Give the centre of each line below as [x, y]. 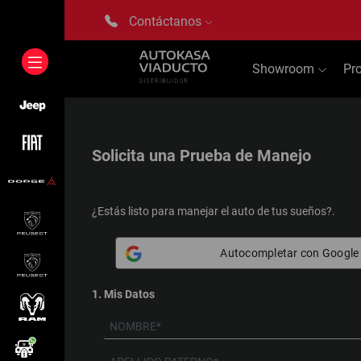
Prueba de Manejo [245, 156]
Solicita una [135, 156]
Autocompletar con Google [290, 253]
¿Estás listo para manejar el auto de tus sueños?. [213, 211]
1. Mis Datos [123, 294]
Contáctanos [167, 21]
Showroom [284, 69]
